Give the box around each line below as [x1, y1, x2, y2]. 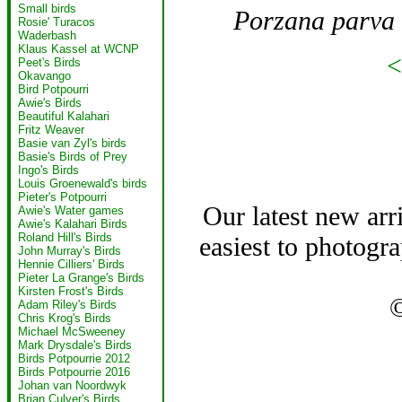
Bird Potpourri [18, 83, 89, 96]
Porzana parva [232, 4, 395, 35]
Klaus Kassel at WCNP [18, 42, 139, 56]
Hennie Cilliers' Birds [18, 258, 125, 271]
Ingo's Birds [18, 163, 79, 177]
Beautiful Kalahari [18, 109, 109, 123]
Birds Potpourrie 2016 [18, 365, 130, 379]
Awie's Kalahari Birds [18, 217, 127, 231]
